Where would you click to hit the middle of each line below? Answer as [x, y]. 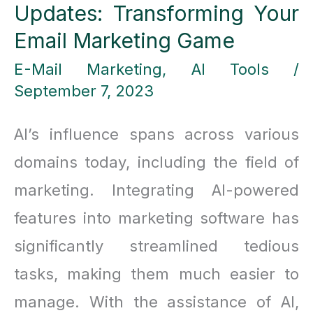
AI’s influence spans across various [156, 134]
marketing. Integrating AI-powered [156, 190]
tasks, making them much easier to [156, 274]
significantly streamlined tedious [156, 246]
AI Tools [230, 69]
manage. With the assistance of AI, [156, 302]
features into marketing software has [156, 218]
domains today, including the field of [156, 162]
